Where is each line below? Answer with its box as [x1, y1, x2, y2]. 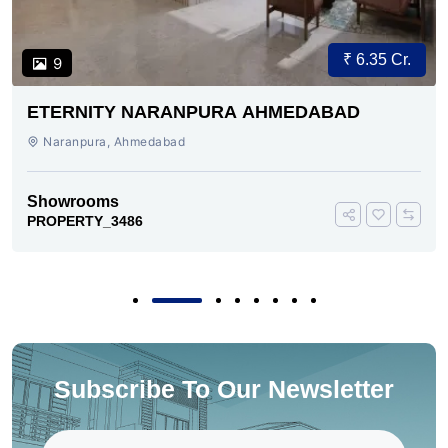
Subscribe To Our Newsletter [54, 374, 394, 403]
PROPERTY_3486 [27, 212, 143, 229]
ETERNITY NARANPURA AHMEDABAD [27, 101, 360, 122]
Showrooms [27, 192, 119, 210]
